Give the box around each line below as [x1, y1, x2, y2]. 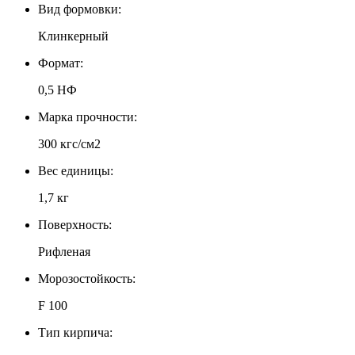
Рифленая [38, 244, 90, 258]
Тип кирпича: [38, 325, 113, 339]
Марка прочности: [38, 109, 137, 124]
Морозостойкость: [38, 271, 136, 285]
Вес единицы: [38, 163, 113, 177]
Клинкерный [38, 29, 109, 43]
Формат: [38, 55, 83, 70]
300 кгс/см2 [38, 136, 101, 151]
